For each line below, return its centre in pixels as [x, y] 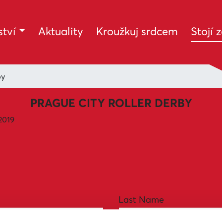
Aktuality [61, 31]
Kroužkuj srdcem [137, 31]
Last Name [141, 199]
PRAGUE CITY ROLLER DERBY [111, 103]
